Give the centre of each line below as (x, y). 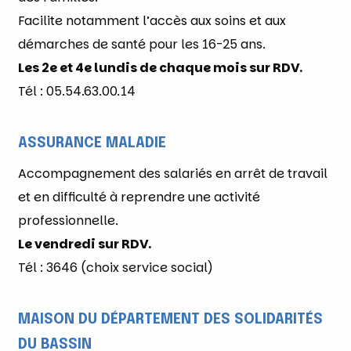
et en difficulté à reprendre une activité (139, 197)
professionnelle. (68, 220)
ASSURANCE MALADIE (92, 143)
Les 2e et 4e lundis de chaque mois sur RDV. (160, 67)
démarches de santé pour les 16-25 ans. (142, 44)
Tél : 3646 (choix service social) (116, 267)
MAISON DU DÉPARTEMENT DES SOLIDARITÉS (170, 319)
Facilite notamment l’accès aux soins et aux (152, 20)
